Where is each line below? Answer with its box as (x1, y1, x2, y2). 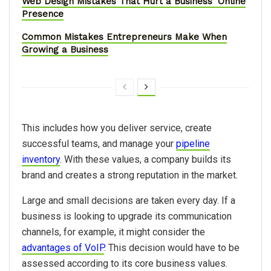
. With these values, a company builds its (60, 153, 231, 165)
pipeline (176, 137, 210, 149)
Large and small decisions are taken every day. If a (22, 194, 235, 206)
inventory (22, 153, 60, 165)
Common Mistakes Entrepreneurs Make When (22, 31, 227, 42)
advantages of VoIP (22, 241, 104, 253)
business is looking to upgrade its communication (22, 210, 232, 222)
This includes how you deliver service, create (22, 122, 212, 134)
